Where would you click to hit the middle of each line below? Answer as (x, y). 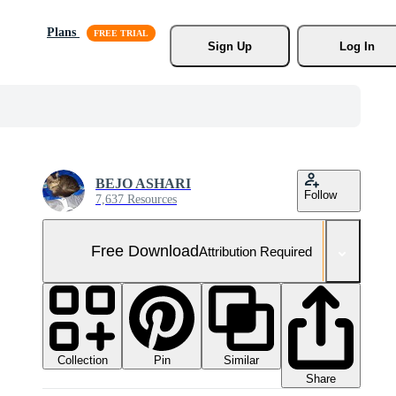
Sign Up (229, 46)
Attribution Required (255, 251)
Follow (320, 195)
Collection (82, 360)
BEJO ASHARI (143, 183)
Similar (241, 360)
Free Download (145, 251)
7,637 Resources (136, 199)
